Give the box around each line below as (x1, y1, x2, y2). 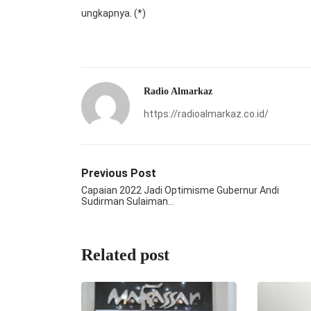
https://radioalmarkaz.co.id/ (144, 108, 269, 120)
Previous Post (81, 167, 156, 180)
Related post (81, 246, 169, 264)
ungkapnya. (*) (81, 8, 146, 19)
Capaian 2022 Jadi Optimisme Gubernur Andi (81, 185, 279, 196)
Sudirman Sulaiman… (81, 196, 174, 208)
